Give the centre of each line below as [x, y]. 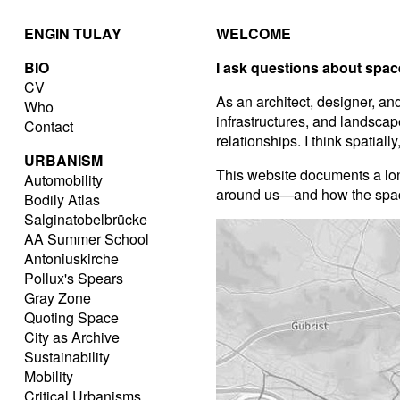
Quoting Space [71, 317]
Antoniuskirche [71, 258]
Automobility [63, 180]
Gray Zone [58, 298]
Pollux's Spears [74, 278]
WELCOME [254, 33]
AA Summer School [87, 239]
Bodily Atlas [62, 200]
